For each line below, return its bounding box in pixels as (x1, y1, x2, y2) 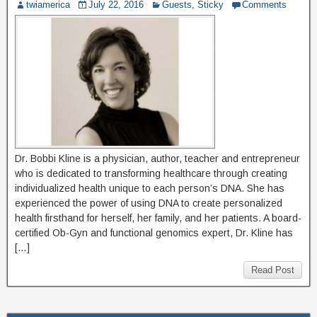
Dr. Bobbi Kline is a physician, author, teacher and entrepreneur (15, 153, 300, 165)
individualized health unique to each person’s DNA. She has (15, 183, 284, 195)
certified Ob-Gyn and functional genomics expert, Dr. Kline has (15, 227, 293, 239)
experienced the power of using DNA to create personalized (15, 197, 282, 209)
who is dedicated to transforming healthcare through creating (15, 168, 287, 180)
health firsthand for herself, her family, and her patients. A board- (15, 212, 301, 224)
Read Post (251, 265, 294, 276)
